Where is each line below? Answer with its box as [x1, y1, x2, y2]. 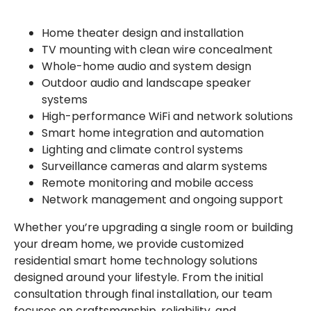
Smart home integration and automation [42, 125, 264, 142]
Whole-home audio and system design [42, 58, 251, 75]
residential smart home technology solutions [14, 253, 258, 269]
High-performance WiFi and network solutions [42, 108, 293, 125]
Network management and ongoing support [42, 192, 283, 208]
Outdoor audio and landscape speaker [42, 75, 251, 92]
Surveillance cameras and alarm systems [42, 158, 267, 175]
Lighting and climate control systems [42, 142, 243, 158]
